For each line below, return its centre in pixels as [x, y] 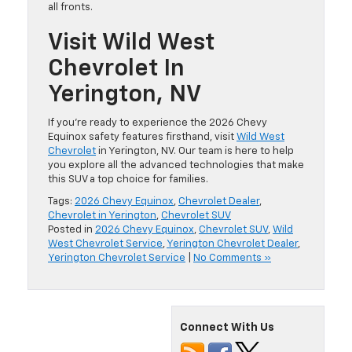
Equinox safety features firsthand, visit [142, 137]
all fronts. [74, 8]
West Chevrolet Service [105, 244]
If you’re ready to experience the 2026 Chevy [158, 123]
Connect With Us [227, 328]
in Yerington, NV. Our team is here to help [195, 152]
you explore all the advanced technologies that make [176, 166]
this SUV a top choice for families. [132, 180]
